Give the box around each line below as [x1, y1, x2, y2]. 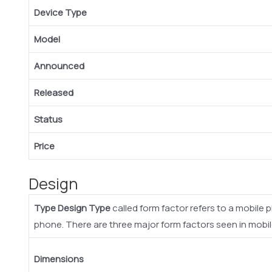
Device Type [34, 5, 87, 19]
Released [34, 86, 73, 99]
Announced [34, 59, 84, 72]
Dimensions [34, 253, 84, 266]
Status [34, 112, 63, 126]
